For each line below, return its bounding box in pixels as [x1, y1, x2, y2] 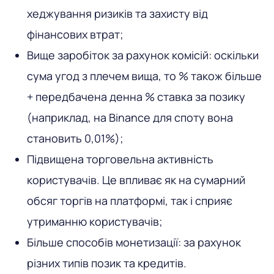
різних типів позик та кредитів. [27, 255, 187, 270]
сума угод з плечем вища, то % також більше [27, 68, 262, 83]
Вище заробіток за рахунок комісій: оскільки [27, 47, 259, 62]
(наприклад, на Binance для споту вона [27, 109, 233, 125]
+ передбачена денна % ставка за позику [27, 89, 245, 104]
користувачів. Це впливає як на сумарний [27, 172, 245, 187]
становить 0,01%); [27, 130, 124, 146]
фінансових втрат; [27, 26, 124, 42]
